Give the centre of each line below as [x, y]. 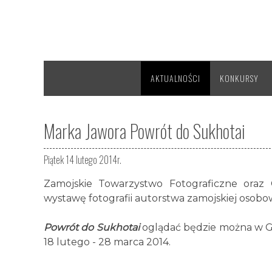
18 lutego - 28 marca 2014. [107, 242]
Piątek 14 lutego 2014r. [83, 160]
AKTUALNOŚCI [175, 78]
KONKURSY [239, 78]
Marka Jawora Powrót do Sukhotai [144, 131]
